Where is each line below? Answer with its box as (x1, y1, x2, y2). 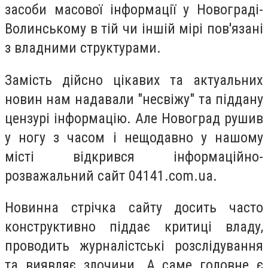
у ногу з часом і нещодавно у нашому (5, 129, 263, 146)
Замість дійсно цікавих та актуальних (5, 71, 263, 89)
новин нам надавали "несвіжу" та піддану (5, 90, 263, 108)
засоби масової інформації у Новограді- (5, 1, 263, 18)
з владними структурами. (5, 39, 161, 56)
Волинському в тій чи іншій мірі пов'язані (5, 20, 263, 37)
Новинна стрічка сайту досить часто (5, 199, 263, 217)
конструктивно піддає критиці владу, (5, 218, 263, 236)
